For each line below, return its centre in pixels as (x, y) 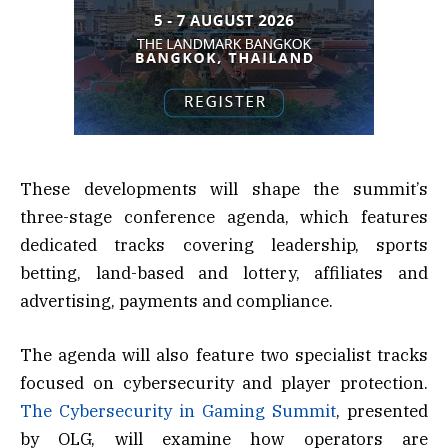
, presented (382, 410)
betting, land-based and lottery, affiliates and (224, 272)
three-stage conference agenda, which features (224, 216)
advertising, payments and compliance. (176, 300)
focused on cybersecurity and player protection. (224, 382)
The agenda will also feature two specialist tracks (224, 354)
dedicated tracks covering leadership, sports (224, 244)
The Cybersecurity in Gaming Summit (178, 410)
